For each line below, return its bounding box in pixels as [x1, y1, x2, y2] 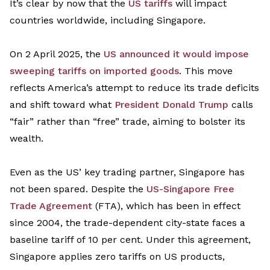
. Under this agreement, [140, 234, 251, 246]
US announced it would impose [104, 48, 249, 60]
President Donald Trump [115, 99, 228, 111]
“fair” [10, 116, 34, 128]
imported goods [104, 65, 179, 77]
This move [181, 65, 233, 77]
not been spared [10, 183, 86, 195]
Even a [10, 166, 40, 178]
